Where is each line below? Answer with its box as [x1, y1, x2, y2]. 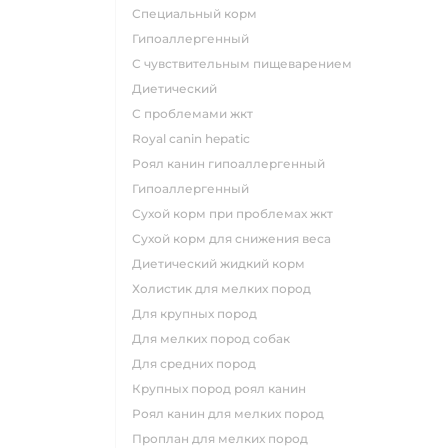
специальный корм [141, 6, 257, 21]
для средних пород [142, 356, 256, 371]
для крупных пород [142, 306, 257, 321]
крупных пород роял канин [141, 381, 306, 396]
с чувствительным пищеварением [141, 56, 352, 71]
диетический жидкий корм [142, 256, 305, 271]
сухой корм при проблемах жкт [141, 206, 333, 221]
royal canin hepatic [141, 131, 250, 146]
